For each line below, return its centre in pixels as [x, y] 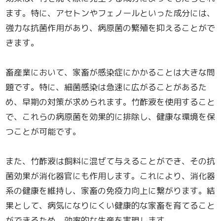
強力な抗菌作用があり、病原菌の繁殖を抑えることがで [110, 28]
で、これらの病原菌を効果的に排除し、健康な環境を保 [110, 117]
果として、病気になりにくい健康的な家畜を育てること [110, 206]
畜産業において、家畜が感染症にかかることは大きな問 [110, 73]
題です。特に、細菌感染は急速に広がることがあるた [106, 87]
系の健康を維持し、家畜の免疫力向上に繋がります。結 [110, 191]
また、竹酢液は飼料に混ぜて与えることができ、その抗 [110, 161]
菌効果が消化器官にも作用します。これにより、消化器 [110, 176]
